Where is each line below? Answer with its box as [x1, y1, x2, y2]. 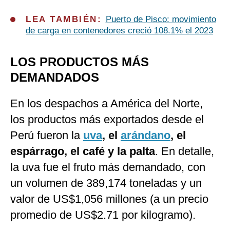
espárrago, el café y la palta [10, 145, 155, 158]
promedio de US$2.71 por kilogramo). [10, 208, 196, 222]
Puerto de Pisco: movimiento [105, 14, 216, 25]
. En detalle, [155, 145, 214, 158]
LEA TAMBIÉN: [26, 14, 106, 25]
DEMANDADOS [10, 70, 99, 85]
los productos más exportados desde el [10, 113, 204, 126]
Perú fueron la [10, 129, 83, 142]
